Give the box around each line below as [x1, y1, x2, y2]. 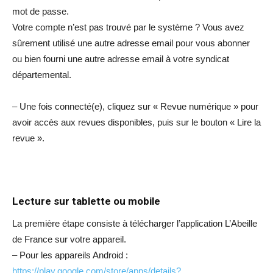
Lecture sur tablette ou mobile [12, 194, 160, 207]
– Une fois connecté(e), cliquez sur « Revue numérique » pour [12, 101, 258, 112]
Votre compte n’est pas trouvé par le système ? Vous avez [12, 21, 244, 32]
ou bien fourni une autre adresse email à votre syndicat [12, 53, 229, 64]
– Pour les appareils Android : [12, 249, 128, 260]
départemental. [12, 69, 71, 80]
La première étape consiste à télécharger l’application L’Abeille [12, 218, 257, 229]
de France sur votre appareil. [12, 233, 126, 244]
